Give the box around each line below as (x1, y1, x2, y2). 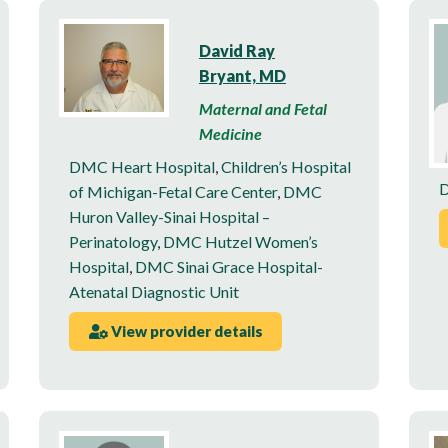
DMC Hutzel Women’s (163, 231, 318, 251)
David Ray (199, 40, 275, 60)
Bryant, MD (199, 65, 286, 85)
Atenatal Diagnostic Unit (69, 281, 239, 301)
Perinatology (69, 231, 157, 251)
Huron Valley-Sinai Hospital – (69, 206, 270, 226)
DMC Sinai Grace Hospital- (135, 256, 323, 276)
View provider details (107, 322, 263, 341)
